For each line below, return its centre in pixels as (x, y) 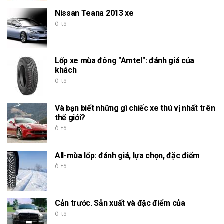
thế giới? (70, 117)
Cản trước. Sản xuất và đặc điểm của (120, 203)
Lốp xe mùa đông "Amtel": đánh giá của (125, 60)
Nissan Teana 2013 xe (94, 13)
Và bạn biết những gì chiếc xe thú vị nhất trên (135, 108)
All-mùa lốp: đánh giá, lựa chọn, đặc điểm (127, 155)
